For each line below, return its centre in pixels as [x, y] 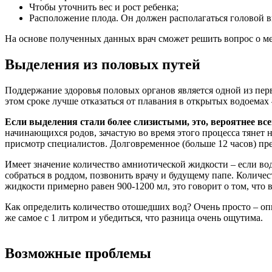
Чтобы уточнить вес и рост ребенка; [104, 7]
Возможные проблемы [78, 253]
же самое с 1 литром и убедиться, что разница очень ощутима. [134, 217]
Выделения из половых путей [103, 64]
